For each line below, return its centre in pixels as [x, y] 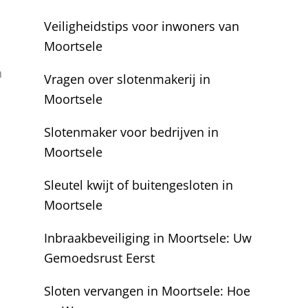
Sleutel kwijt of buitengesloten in [139, 185]
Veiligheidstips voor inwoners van [142, 26]
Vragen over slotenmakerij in [127, 79]
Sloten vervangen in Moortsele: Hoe [147, 291]
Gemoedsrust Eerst [99, 258]
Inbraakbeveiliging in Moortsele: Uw [148, 238]
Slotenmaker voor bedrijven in [131, 132]
